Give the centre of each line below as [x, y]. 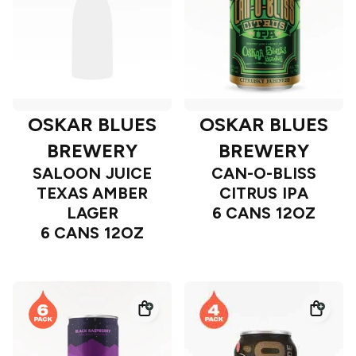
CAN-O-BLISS [264, 174]
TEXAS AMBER [92, 193]
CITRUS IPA [264, 193]
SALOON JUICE [92, 174]
